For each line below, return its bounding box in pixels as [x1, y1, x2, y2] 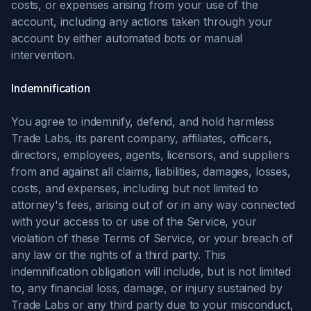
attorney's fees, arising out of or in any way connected [11, 198, 296, 212]
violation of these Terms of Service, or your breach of [11, 231, 293, 245]
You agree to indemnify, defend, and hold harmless [11, 115, 275, 128]
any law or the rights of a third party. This [11, 248, 226, 262]
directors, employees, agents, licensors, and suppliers [11, 148, 289, 162]
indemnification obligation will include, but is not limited [11, 264, 291, 278]
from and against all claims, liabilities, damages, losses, [11, 165, 291, 178]
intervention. [11, 48, 75, 62]
